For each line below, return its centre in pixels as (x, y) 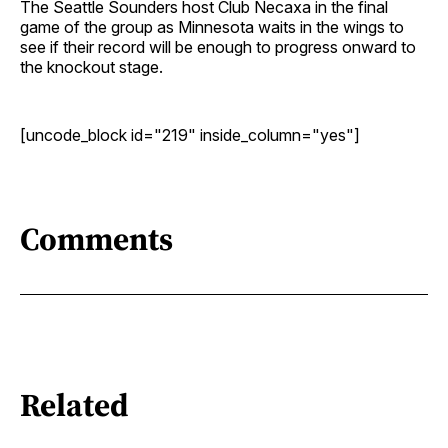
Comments (96, 239)
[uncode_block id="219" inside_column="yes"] (190, 134)
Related (74, 405)
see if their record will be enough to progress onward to (218, 46)
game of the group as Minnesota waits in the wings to (212, 26)
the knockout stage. (91, 66)
